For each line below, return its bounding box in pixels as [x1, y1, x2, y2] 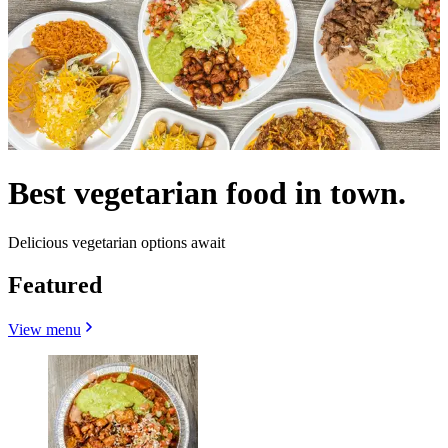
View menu [8, 320, 81, 338]
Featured [8, 271, 102, 298]
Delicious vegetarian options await [8, 233, 225, 251]
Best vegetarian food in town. [8, 175, 406, 212]
